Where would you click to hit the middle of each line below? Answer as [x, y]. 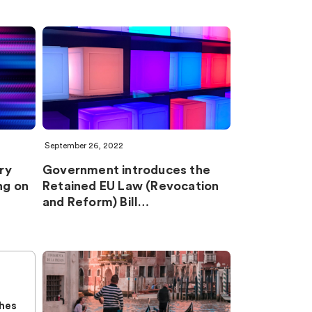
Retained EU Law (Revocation [131, 186]
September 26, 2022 [84, 146]
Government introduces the [126, 170]
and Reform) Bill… [96, 202]
